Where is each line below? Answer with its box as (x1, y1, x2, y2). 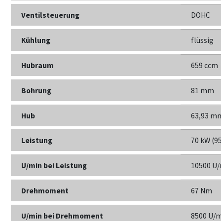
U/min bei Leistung (21, 161, 87, 171)
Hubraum (21, 60, 54, 70)
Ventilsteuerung (21, 10, 80, 20)
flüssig (190, 35, 214, 45)
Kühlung (21, 35, 51, 45)
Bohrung (21, 85, 52, 95)
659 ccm (190, 60, 218, 70)
